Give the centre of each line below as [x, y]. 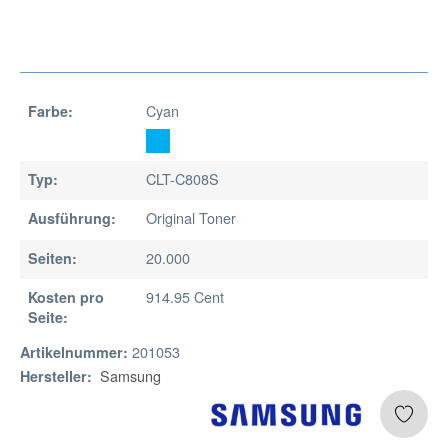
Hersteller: [56, 375]
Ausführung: [72, 218]
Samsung [130, 375]
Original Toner [190, 218]
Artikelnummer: [74, 351]
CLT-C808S [182, 179]
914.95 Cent [184, 296]
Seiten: [52, 257]
